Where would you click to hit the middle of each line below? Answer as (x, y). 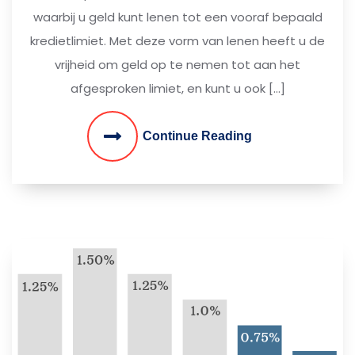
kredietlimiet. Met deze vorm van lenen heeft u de (177, 41)
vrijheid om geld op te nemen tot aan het (177, 65)
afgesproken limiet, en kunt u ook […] (177, 88)
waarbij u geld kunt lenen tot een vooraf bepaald (177, 17)
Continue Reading (197, 136)
